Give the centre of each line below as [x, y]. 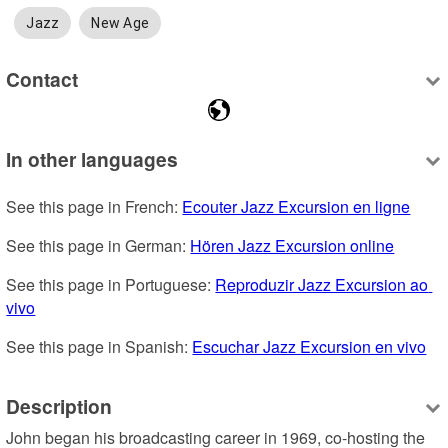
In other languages [92, 158]
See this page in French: [94, 206]
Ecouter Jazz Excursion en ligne [296, 206]
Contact [42, 79]
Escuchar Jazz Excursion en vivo [309, 346]
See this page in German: [98, 245]
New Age [120, 22]
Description [59, 406]
